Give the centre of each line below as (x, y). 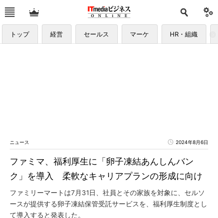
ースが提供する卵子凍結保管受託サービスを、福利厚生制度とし (109, 204)
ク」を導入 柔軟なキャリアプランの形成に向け (106, 176)
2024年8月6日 (192, 142)
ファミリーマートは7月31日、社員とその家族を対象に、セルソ (107, 193)
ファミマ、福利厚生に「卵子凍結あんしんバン (102, 161)
